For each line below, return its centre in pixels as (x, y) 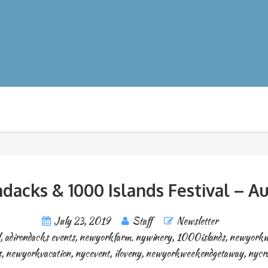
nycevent (92, 253)
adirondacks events (40, 237)
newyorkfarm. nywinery (126, 237)
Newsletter (197, 221)
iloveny (128, 253)
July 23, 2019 (82, 221)
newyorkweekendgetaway (195, 253)
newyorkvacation (38, 253)
